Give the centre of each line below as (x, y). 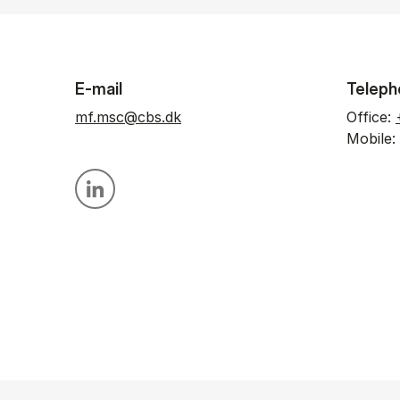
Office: (368, 117)
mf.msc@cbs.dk (128, 117)
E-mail (99, 89)
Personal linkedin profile (178, 194)
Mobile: (371, 138)
